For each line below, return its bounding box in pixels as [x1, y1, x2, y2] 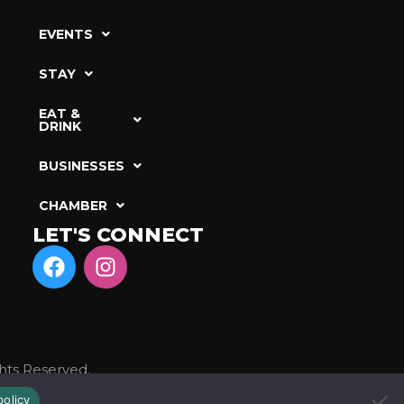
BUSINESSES [38, 157, 124, 174]
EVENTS [38, 25, 93, 42]
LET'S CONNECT [32, 222, 204, 247]
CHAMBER [38, 197, 107, 214]
